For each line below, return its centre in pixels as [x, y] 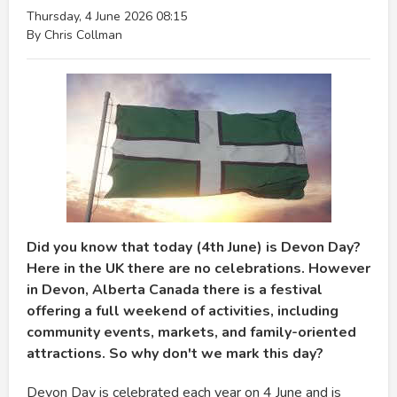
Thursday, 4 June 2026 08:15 [107, 16]
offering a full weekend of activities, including [183, 311]
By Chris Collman [74, 35]
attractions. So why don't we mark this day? [175, 353]
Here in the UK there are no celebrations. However [198, 268]
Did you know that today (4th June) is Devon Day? [194, 247]
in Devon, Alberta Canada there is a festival [175, 289]
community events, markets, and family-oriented [191, 332]
